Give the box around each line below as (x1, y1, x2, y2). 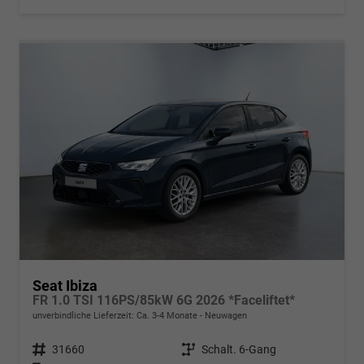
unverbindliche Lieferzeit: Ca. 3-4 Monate (32, 310, 200, 321)
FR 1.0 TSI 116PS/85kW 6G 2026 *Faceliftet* (32, 292, 295, 308)
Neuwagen (202, 310, 247, 321)
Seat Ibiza (32, 276, 97, 294)
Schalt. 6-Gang (201, 342, 276, 356)
